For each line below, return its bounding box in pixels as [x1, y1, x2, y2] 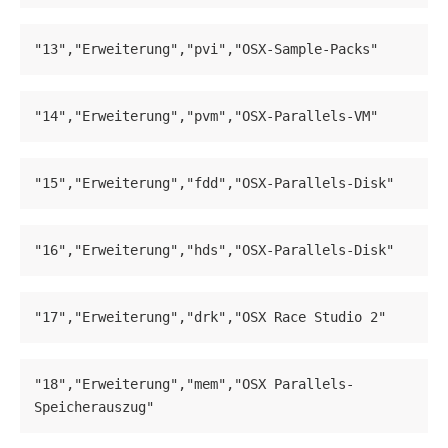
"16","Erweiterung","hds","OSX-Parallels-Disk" [34, 242, 394, 259]
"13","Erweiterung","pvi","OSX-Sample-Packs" [34, 41, 378, 58]
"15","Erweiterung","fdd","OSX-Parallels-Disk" [34, 175, 394, 192]
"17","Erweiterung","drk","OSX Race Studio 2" [34, 309, 386, 326]
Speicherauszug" [34, 399, 154, 416]
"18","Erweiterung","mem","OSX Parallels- [34, 376, 354, 393]
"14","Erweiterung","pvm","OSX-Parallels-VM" [34, 108, 378, 125]
